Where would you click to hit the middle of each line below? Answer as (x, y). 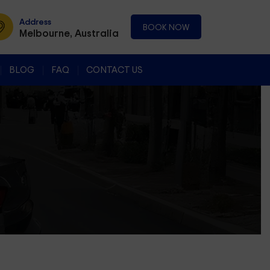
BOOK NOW (166, 27)
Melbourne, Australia (69, 33)
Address (35, 21)
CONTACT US (114, 69)
